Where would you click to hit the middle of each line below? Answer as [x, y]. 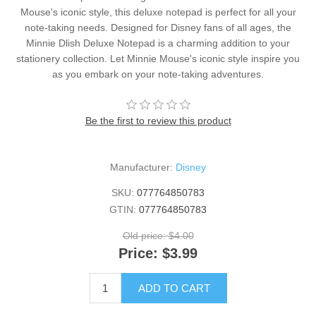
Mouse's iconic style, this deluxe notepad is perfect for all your [158, 12]
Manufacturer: [141, 168]
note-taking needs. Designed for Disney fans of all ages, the [158, 28]
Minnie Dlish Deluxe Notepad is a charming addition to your [158, 43]
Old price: [144, 236]
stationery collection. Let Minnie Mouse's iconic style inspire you [158, 59]
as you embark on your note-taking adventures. [158, 74]
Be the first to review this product [158, 121]
